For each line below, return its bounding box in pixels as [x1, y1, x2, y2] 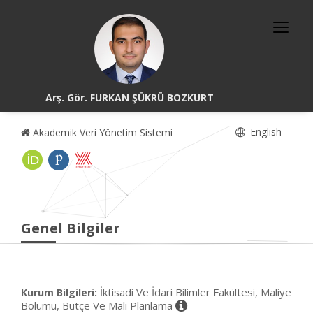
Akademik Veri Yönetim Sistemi [30, 126, 173, 139]
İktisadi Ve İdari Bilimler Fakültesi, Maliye [100, 285, 291, 299]
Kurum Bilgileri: [21, 286, 97, 299]
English [247, 125, 282, 138]
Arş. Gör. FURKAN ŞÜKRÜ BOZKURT [45, 91, 214, 104]
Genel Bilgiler [21, 219, 120, 238]
